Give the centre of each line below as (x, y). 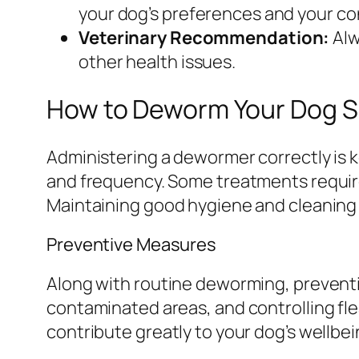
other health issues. (157, 61)
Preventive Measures (132, 244)
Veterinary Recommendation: (204, 37)
